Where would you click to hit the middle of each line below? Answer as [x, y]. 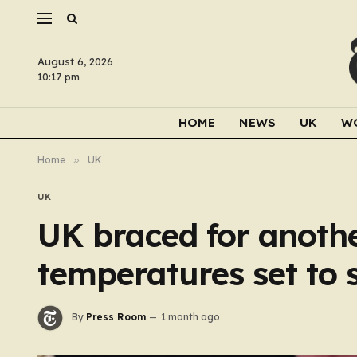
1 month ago [190, 317]
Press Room [116, 317]
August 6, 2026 [75, 61]
